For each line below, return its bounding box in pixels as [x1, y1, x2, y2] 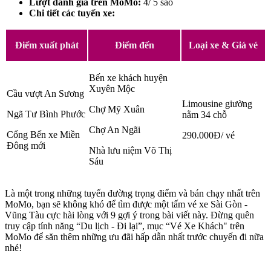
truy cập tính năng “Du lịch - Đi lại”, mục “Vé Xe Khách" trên [5, 221, 244, 232]
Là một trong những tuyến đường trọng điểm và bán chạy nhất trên [5, 188, 260, 199]
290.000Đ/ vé [182, 130, 237, 141]
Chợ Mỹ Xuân [89, 104, 145, 115]
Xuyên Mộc [89, 83, 137, 94]
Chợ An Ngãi [89, 125, 143, 135]
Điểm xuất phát [15, 40, 79, 51]
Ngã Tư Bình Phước [7, 109, 85, 120]
